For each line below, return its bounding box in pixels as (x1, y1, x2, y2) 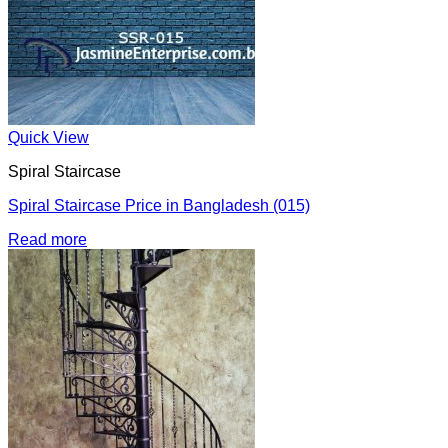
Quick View (8, 129, 89, 146)
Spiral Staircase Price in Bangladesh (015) (8, 197, 310, 214)
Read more (8, 231, 87, 248)
